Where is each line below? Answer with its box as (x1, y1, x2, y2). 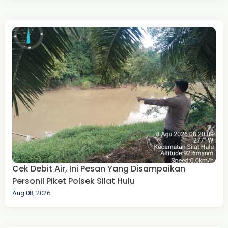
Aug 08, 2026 (12, 189, 50, 197)
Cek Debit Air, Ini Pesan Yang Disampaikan (12, 163, 185, 175)
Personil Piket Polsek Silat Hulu (12, 175, 135, 187)
